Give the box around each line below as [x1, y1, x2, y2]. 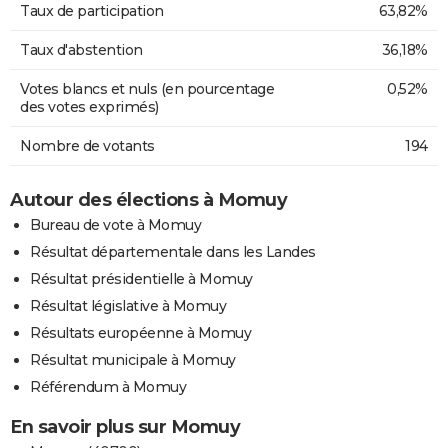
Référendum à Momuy [30, 377, 186, 396]
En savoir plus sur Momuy [10, 415, 240, 438]
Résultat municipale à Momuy [30, 350, 236, 369]
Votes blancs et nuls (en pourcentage [20, 79, 274, 98]
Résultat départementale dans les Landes [30, 242, 316, 261]
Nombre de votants [20, 136, 155, 155]
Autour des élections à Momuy [10, 188, 287, 211]
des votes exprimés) [20, 97, 159, 116]
